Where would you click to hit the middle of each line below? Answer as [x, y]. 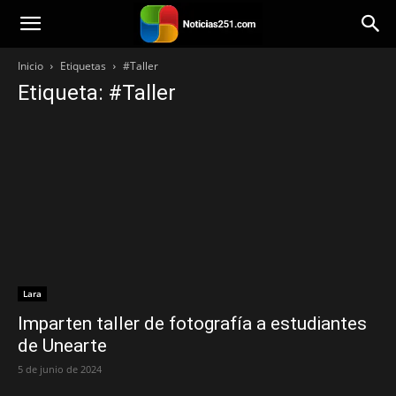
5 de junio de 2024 [60, 369]
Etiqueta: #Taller [97, 93]
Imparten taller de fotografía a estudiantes [192, 324]
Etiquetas [83, 66]
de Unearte [62, 346]
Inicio [30, 66]
